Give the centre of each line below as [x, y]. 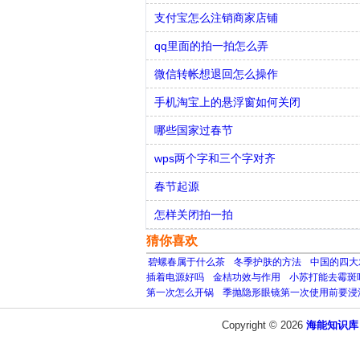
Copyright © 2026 [264, 325]
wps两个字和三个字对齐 [215, 158]
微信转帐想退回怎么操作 [216, 74]
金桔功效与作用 [247, 277]
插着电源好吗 [175, 277]
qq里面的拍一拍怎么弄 [211, 46]
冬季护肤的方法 [268, 262]
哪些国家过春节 [194, 130]
